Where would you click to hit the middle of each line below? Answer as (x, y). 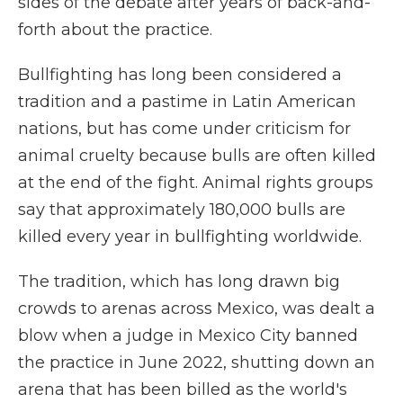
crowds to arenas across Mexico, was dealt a (197, 309)
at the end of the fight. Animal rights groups (196, 183)
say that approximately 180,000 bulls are (182, 210)
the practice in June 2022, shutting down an (197, 363)
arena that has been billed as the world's (183, 390)
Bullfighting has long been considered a (180, 75)
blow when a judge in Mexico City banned (188, 336)
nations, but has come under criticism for (184, 129)
